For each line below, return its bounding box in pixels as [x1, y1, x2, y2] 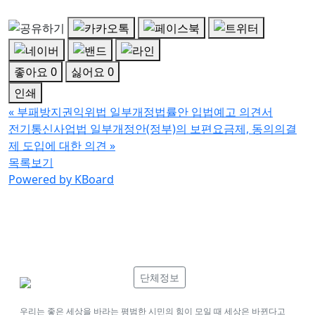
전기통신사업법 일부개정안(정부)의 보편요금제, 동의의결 [8, 121, 297, 137]
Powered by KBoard [8, 172, 114, 188]
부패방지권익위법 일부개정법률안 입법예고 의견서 [17, 104, 273, 120]
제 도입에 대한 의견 [8, 138, 107, 154]
